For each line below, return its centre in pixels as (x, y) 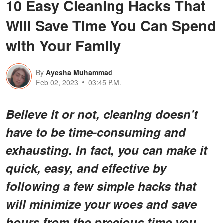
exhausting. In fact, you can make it (107, 150)
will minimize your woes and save (101, 203)
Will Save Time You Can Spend (111, 25)
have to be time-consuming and (96, 132)
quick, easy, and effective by (86, 167)
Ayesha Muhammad (79, 72)
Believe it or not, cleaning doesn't (102, 114)
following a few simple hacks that (101, 185)
